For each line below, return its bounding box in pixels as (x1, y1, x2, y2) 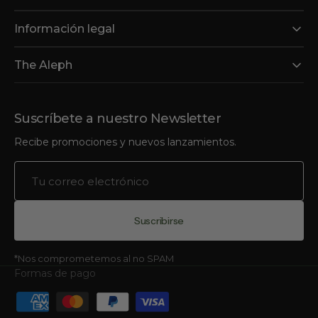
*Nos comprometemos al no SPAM (14, 253, 174, 264)
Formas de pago (14, 267, 96, 280)
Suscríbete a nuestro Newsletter (14, 111, 221, 126)
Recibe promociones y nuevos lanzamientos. (14, 136, 236, 148)
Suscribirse (134, 214, 184, 227)
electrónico (13, 192, 77, 206)
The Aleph (14, 58, 72, 72)
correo (13, 177, 51, 190)
